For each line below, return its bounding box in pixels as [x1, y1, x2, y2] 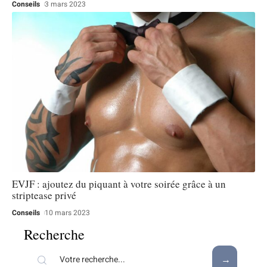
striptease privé [12, 188, 76, 203]
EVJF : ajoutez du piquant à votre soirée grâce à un [12, 177, 226, 191]
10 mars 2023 [45, 207, 91, 219]
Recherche [24, 225, 85, 244]
